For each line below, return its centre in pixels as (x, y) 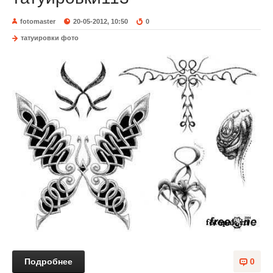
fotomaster (38, 22)
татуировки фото (50, 38)
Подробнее (48, 262)
